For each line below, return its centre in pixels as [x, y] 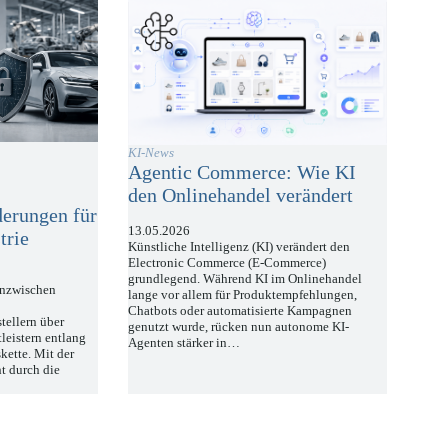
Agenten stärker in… [184, 343]
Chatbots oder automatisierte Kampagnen [240, 311]
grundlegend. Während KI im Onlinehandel [245, 279]
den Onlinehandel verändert [241, 195]
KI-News [151, 153]
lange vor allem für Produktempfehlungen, [243, 295]
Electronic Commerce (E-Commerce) [227, 263]
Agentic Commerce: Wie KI [242, 172]
